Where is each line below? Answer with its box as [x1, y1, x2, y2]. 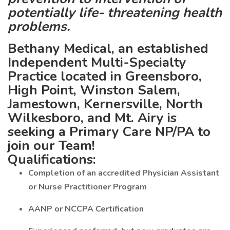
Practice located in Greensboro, [8, 67, 202, 85]
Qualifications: [8, 150, 96, 168]
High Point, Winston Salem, [8, 81, 180, 99]
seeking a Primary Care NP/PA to [8, 123, 210, 141]
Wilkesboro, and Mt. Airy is [8, 109, 177, 127]
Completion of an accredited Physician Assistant [28, 167, 219, 179]
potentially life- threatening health [8, 4, 222, 22]
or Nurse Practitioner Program [28, 181, 147, 193]
